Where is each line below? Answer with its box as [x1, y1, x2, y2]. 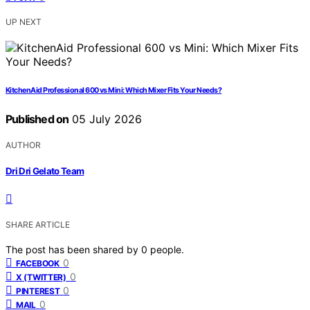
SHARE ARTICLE [6, 219, 70, 230]
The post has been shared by [6, 244, 141, 256]
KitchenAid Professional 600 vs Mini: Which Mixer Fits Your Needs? [6, 85, 222, 95]
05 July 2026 [69, 111, 143, 126]
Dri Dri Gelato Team [6, 165, 84, 177]
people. [150, 244, 184, 256]
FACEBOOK [16, 258, 60, 269]
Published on [6, 111, 69, 126]
